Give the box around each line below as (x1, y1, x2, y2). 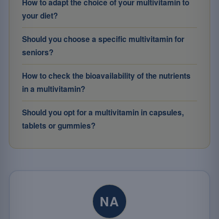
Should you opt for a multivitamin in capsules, (22, 107, 184, 118)
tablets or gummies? (22, 120, 95, 131)
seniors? (22, 47, 53, 58)
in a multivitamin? (22, 84, 85, 94)
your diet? (22, 10, 58, 21)
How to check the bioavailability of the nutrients (22, 70, 191, 81)
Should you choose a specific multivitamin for (22, 34, 184, 44)
